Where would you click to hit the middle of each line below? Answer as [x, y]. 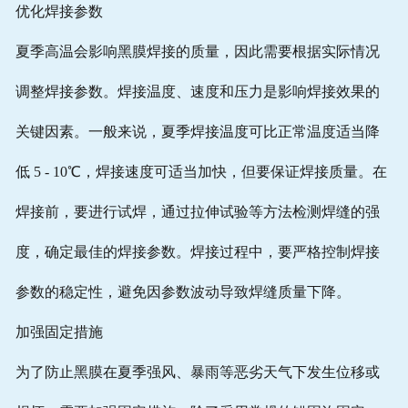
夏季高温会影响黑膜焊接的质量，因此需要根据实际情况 [197, 52]
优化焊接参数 [59, 12]
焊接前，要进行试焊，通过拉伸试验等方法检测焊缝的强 [197, 212]
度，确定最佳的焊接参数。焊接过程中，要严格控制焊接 [197, 252]
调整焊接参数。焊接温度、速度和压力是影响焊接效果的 [197, 92]
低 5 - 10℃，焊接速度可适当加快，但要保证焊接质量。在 [201, 172]
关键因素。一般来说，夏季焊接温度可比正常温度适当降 [197, 132]
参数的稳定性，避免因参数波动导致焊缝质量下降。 [183, 292]
